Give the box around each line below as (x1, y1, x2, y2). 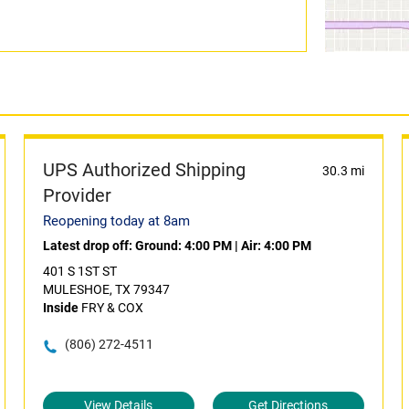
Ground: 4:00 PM (134, 238, 232, 253)
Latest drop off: (42, 238, 135, 253)
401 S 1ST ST (42, 264, 117, 278)
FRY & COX (78, 300, 143, 315)
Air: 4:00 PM (240, 238, 311, 253)
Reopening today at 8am (42, 213, 190, 229)
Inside (42, 300, 79, 315)
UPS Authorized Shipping (42, 159, 246, 181)
